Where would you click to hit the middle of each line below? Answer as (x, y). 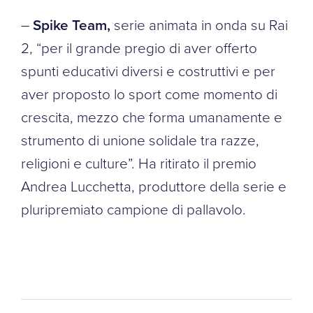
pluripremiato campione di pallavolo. (133, 209)
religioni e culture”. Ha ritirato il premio (139, 162)
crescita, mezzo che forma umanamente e (152, 116)
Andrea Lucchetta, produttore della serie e (154, 185)
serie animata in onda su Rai (199, 24)
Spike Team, (72, 24)
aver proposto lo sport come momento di (149, 93)
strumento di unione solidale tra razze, (140, 139)
